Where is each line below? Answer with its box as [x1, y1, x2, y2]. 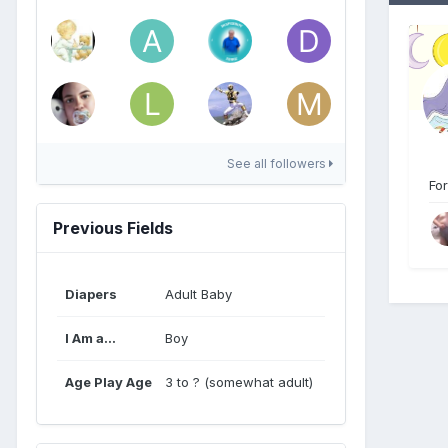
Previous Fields [53, 217, 173, 238]
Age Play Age [65, 373, 152, 390]
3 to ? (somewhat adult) [165, 373, 313, 390]
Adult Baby [165, 285, 232, 302]
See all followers [227, 155, 329, 171]
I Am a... [65, 329, 116, 346]
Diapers [65, 285, 117, 302]
